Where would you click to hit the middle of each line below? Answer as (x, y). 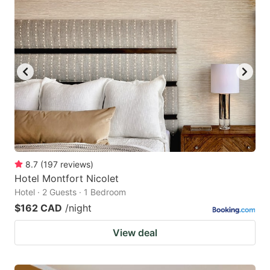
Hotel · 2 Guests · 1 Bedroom (70, 192)
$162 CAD (38, 208)
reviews (75, 164)
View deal (135, 232)
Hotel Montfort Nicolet (67, 178)
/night (78, 208)
